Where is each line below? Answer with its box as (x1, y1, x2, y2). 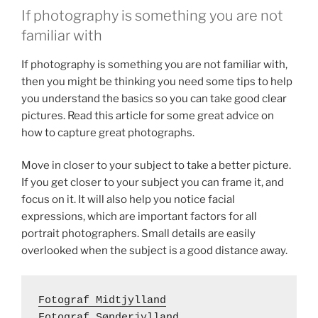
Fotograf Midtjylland (38, 294, 166, 307)
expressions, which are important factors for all (21, 210, 257, 223)
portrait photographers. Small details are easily (21, 227, 256, 240)
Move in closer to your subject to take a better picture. (21, 159, 291, 172)
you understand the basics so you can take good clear (21, 92, 287, 105)
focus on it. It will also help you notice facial (21, 193, 235, 206)
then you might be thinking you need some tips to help (21, 75, 292, 88)
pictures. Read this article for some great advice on (21, 109, 274, 122)
